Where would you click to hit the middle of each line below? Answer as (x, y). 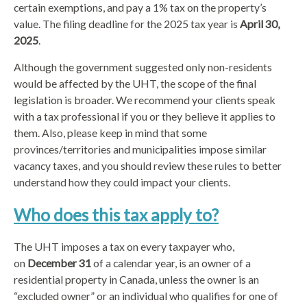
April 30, (260, 24)
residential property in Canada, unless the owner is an (136, 279)
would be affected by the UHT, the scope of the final (135, 84)
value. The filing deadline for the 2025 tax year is (127, 24)
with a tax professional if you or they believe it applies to (145, 116)
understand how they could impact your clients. (122, 182)
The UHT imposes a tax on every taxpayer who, (124, 246)
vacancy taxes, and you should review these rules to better (148, 166)
